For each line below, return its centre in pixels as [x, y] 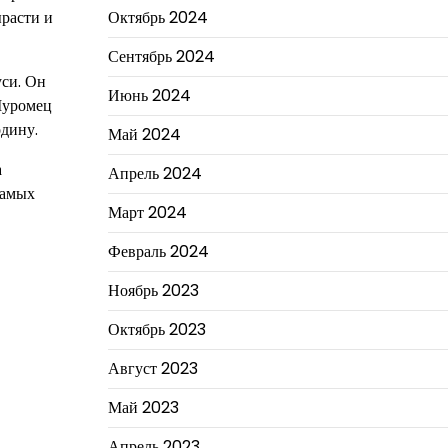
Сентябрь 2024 [161, 56]
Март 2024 [147, 212]
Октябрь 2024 [157, 17]
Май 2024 [144, 134]
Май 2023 [143, 407]
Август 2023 [152, 368]
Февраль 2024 [158, 251]
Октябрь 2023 [156, 329]
